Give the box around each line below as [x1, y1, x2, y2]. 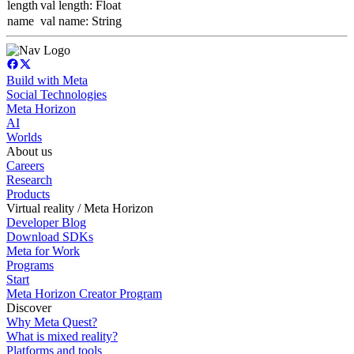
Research [6, 172, 52, 186]
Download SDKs [6, 229, 93, 243]
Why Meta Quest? [6, 314, 97, 329]
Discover [6, 300, 51, 314]
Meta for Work [6, 243, 80, 258]
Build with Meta [6, 73, 88, 87]
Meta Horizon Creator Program [6, 286, 162, 300]
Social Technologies [6, 87, 107, 101]
